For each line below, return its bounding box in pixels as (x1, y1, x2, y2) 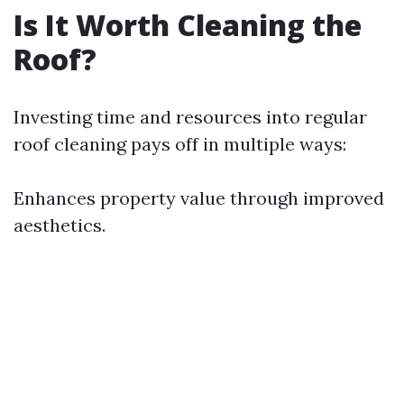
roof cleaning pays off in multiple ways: (14, 133, 346, 155)
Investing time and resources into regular (14, 106, 367, 128)
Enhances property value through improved (14, 187, 384, 209)
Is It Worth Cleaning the (14, 5, 362, 44)
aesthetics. (14, 214, 106, 236)
